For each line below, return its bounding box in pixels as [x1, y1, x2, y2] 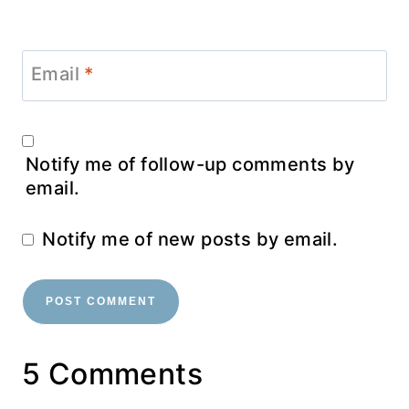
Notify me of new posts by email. [42, 227, 339, 250]
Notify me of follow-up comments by [26, 152, 355, 175]
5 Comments [22, 355, 203, 392]
